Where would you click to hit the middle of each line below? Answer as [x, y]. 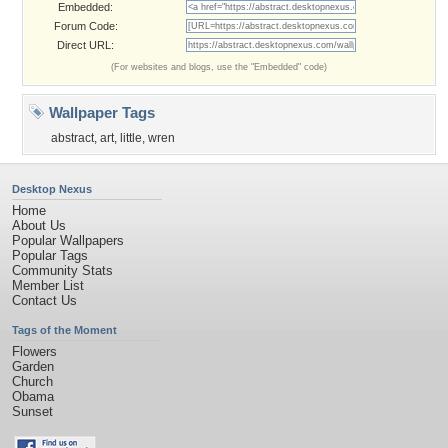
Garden [33, 366]
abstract [72, 138]
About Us [39, 225]
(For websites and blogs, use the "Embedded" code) [219, 67]
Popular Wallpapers [68, 240]
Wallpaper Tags [100, 112]
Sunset [32, 411]
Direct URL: [85, 45]
